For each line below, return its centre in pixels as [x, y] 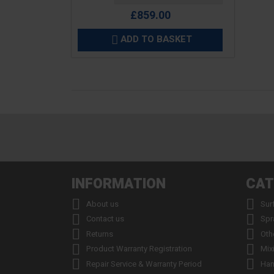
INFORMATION [119, 184]
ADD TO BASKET [156, 39]
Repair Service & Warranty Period [144, 264]
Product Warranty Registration [139, 249]
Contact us [105, 219]
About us [102, 204]
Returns [100, 234]
